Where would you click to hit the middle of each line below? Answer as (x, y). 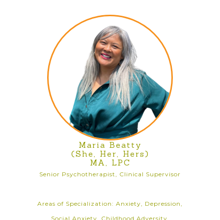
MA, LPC (110, 163)
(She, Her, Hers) (110, 154)
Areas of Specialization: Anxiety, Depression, (110, 204)
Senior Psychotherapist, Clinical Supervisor (110, 174)
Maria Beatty (110, 145)
